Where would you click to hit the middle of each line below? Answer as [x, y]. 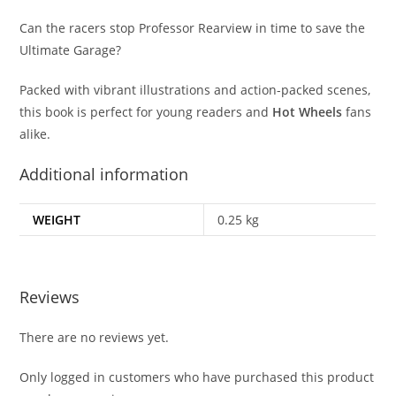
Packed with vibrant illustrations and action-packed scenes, [195, 90]
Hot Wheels [308, 112]
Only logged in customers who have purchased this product [197, 377]
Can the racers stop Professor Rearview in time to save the [193, 28]
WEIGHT [57, 220]
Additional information [104, 175]
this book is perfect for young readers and [146, 112]
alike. [35, 134]
